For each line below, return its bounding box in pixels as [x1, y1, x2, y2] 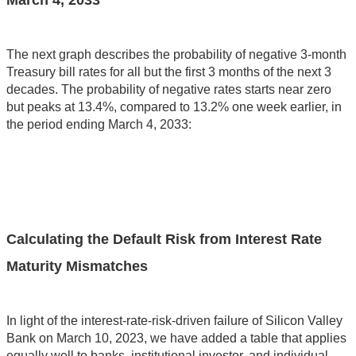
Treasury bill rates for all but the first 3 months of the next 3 [6, 65, 331, 79]
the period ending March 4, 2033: [6, 118, 192, 132]
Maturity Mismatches [6, 258, 148, 275]
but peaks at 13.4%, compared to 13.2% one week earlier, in [6, 100, 342, 114]
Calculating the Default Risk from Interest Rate [6, 231, 322, 248]
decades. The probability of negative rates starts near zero [6, 83, 331, 97]
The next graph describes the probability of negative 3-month [6, 48, 346, 62]
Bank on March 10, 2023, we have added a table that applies [6, 331, 346, 346]
